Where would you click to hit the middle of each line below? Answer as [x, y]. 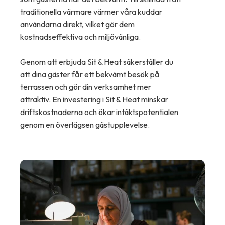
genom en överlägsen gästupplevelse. [85, 125]
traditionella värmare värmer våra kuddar [91, 12]
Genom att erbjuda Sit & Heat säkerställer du [97, 62]
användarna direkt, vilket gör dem [77, 24]
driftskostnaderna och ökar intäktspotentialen [99, 112]
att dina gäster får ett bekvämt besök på [90, 75]
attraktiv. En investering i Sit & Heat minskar [94, 100]
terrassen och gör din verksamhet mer [86, 87]
